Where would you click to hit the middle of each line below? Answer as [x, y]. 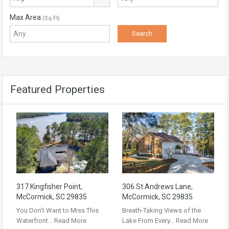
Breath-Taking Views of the [162, 210]
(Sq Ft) [51, 18]
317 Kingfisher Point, [49, 186]
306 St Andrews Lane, [157, 186]
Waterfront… [35, 220]
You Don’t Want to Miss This [58, 210]
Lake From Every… [149, 220]
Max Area [26, 17]
